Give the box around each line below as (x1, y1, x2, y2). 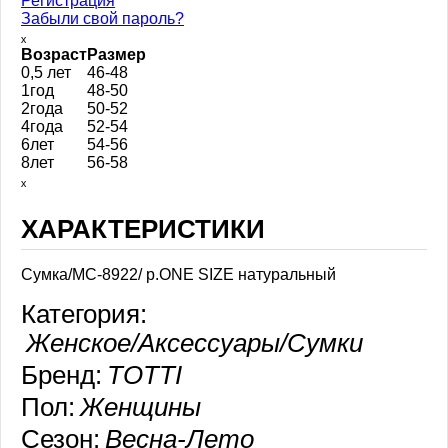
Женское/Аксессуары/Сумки (26, 329, 363, 358)
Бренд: (21, 361, 102, 390)
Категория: (21, 300, 147, 329)
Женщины (80, 393, 201, 422)
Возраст (21, 45, 87, 63)
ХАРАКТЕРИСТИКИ (21, 215, 265, 244)
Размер (87, 45, 146, 63)
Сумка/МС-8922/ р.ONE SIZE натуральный (21, 266, 336, 284)
